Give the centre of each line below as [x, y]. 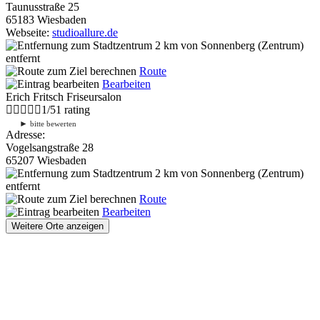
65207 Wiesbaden [46, 160]
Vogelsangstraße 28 [50, 147]
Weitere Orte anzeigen [57, 226]
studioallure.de [85, 32]
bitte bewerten [52, 123]
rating [76, 109]
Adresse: [25, 134]
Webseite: [29, 32]
